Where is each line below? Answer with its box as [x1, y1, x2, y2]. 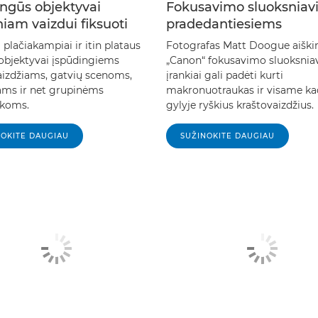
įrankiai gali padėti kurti [166, 68, 283, 82]
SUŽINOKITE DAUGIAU [180, 131, 275, 141]
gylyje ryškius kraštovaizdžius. [166, 98, 314, 111]
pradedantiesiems [166, 16, 282, 32]
